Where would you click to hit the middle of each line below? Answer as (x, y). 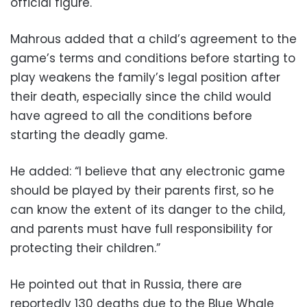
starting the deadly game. (89, 135)
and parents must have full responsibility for (142, 229)
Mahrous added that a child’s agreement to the (153, 39)
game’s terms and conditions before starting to (153, 58)
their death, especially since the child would (141, 96)
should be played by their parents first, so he (142, 190)
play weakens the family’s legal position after (145, 77)
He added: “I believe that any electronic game (148, 171)
